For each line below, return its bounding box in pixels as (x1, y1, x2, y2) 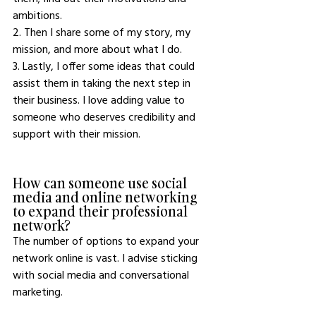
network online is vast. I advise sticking (13, 250, 200, 265)
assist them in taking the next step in (13, 75, 193, 90)
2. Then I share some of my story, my (13, 25, 193, 39)
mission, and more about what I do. (13, 42, 182, 56)
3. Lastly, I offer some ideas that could (13, 59, 197, 73)
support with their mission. (13, 126, 140, 140)
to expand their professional (13, 201, 190, 221)
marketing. (13, 284, 66, 298)
